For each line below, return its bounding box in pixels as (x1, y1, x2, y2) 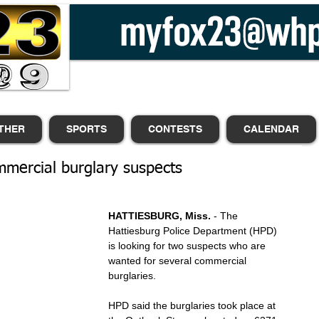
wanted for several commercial (108, 255, 249, 266)
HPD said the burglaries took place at (108, 300, 278, 311)
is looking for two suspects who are (108, 240, 268, 251)
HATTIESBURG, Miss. (108, 210, 214, 221)
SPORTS (66, 123, 107, 135)
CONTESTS (148, 123, 202, 135)
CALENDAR (244, 123, 299, 135)
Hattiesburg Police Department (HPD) (108, 225, 280, 236)
